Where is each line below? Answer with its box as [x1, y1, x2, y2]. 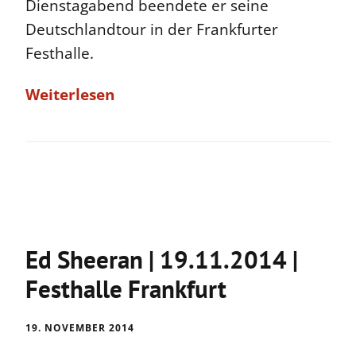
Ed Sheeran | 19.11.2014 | [25, 243, 298, 277]
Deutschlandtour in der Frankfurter [25, 19, 278, 41]
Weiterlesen [25, 84, 114, 106]
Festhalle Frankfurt [25, 273, 226, 306]
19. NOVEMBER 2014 [25, 321, 134, 335]
